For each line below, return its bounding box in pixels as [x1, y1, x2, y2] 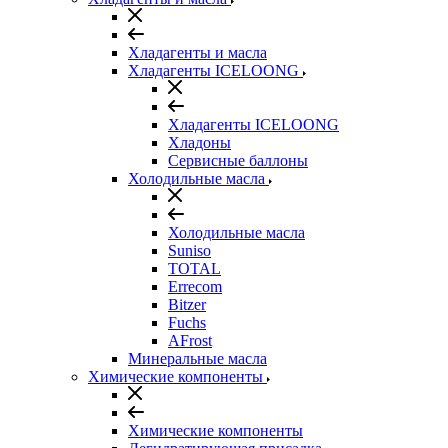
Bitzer [168, 296, 206, 313]
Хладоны [168, 134, 231, 151]
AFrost [168, 332, 212, 349]
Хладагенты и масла [128, 44, 267, 61]
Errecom [168, 278, 222, 295]
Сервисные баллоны [168, 152, 308, 169]
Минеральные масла [128, 350, 267, 367]
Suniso [168, 242, 211, 259]
